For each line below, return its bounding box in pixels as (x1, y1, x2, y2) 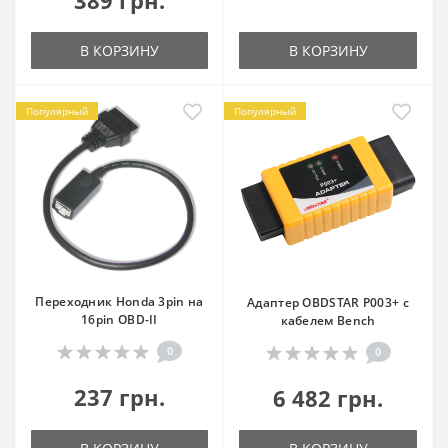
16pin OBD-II (81, 310, 158, 328)
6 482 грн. (273, 382, 383, 413)
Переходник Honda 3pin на (35, 292, 204, 310)
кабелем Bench (280, 311, 376, 329)
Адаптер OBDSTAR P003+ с (247, 293, 409, 311)
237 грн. (74, 381, 165, 412)
